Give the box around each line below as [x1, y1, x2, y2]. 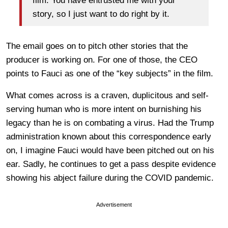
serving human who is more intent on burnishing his [6, 104, 202, 115]
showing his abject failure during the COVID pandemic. [6, 173, 214, 183]
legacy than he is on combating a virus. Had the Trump [6, 118, 214, 128]
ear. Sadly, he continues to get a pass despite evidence [6, 159, 216, 169]
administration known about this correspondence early [6, 132, 211, 142]
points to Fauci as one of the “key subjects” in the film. [6, 69, 213, 79]
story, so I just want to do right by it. [33, 9, 169, 19]
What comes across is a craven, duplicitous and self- [6, 91, 209, 101]
